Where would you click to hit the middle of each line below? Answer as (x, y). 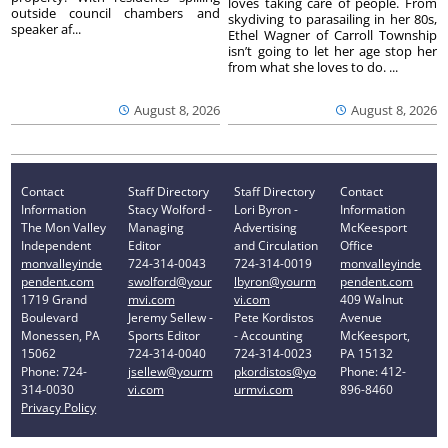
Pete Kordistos (274, 318)
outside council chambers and (115, 12)
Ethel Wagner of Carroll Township (332, 34)
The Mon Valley (64, 228)
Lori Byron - (266, 210)
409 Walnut (372, 300)
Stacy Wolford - (169, 210)
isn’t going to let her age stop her (332, 50)
